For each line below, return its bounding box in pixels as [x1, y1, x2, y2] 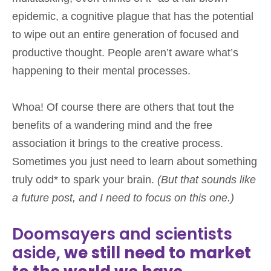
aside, [12, 241, 64, 264]
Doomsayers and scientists [12, 223, 232, 245]
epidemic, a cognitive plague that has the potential [12, 10, 253, 22]
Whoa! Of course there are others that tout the [12, 100, 234, 113]
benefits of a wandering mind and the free [12, 119, 212, 131]
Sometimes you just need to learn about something [12, 155, 257, 168]
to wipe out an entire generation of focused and [12, 28, 239, 41]
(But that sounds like [157, 173, 256, 186]
